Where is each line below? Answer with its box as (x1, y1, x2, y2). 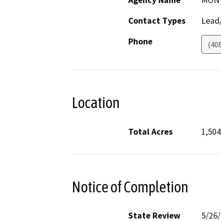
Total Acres (128, 126, 173, 137)
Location (72, 94, 120, 112)
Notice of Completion (72, 178, 188, 196)
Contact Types (128, 15, 185, 27)
